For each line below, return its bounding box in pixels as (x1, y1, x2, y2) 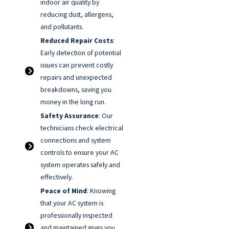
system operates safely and (40, 159, 121, 169)
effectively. (40, 172, 74, 181)
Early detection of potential (40, 48, 122, 58)
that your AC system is (40, 198, 104, 208)
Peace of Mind (40, 186, 87, 195)
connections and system (40, 135, 111, 145)
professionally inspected (40, 210, 113, 220)
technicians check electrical (40, 123, 124, 132)
